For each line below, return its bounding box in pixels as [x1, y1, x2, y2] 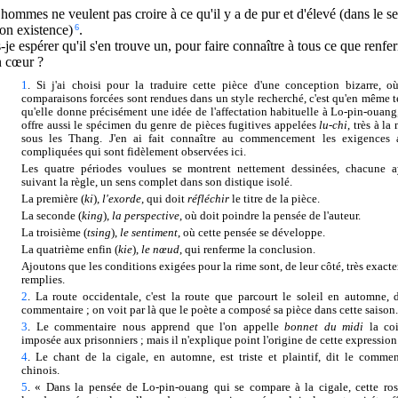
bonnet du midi [284, 320, 370, 333]
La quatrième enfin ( [21, 243, 118, 256]
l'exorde [102, 192, 141, 205]
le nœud [141, 243, 179, 256]
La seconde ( [21, 209, 82, 222]
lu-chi [319, 118, 348, 131]
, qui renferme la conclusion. [179, 243, 315, 256]
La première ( [21, 192, 84, 205]
